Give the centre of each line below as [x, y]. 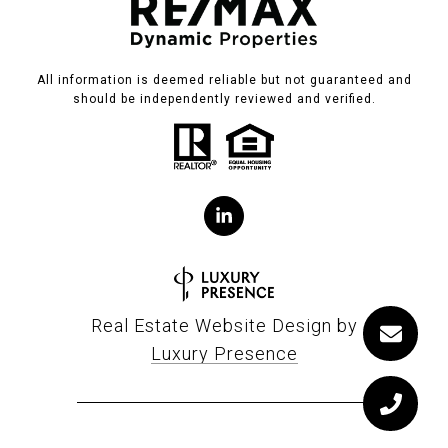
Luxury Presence [224, 354]
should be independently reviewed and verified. [224, 99]
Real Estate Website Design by [224, 326]
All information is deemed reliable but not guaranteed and [224, 80]
